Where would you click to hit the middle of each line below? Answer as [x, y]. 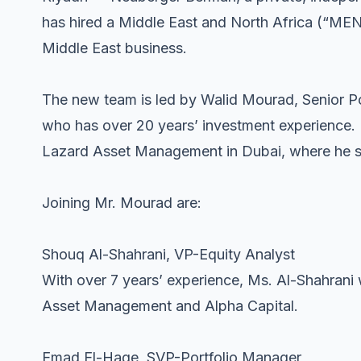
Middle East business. [114, 48]
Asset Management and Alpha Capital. [170, 305]
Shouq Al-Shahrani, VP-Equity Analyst [168, 254]
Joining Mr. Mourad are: [122, 202]
